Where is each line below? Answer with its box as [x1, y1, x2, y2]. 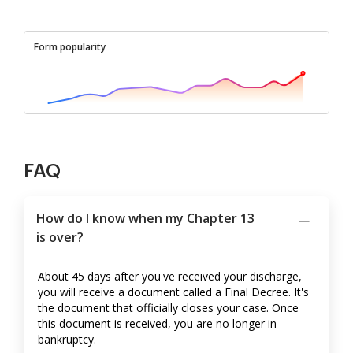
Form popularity [34, 40, 106, 54]
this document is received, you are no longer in [38, 316, 277, 332]
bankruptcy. [38, 332, 96, 347]
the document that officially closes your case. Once [38, 300, 299, 316]
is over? [36, 229, 84, 247]
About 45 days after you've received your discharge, [38, 269, 302, 284]
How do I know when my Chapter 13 [36, 210, 255, 228]
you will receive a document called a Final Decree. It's [38, 284, 309, 300]
